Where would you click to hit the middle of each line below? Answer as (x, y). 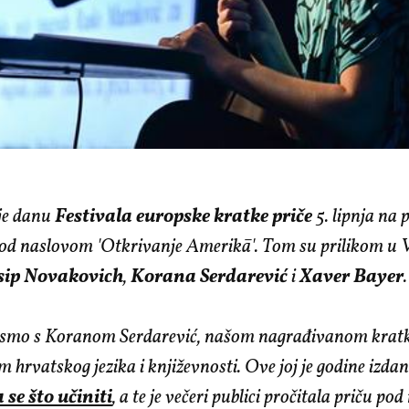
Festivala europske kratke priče (186, 217)
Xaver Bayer (352, 278)
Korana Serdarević (211, 278)
